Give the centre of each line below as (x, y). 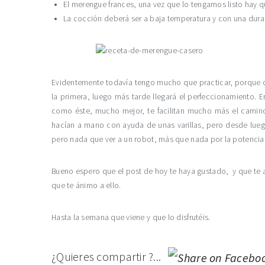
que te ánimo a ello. (86, 185)
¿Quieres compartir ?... (108, 256)
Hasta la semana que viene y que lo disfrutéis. (131, 217)
